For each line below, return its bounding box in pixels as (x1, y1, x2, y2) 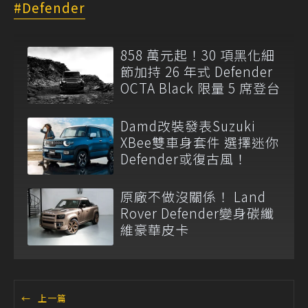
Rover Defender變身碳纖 (120, 203, 274, 223)
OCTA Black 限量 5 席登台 (120, 78, 280, 97)
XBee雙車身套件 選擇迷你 (120, 132, 279, 151)
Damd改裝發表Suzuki (120, 115, 256, 135)
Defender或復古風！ (120, 148, 247, 168)
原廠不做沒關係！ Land (120, 187, 266, 206)
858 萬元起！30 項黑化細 (120, 45, 275, 64)
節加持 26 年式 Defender (120, 61, 273, 80)
